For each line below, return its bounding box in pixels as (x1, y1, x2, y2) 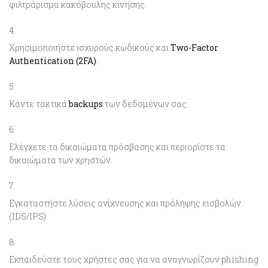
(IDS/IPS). (9, 210, 48, 222)
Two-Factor (170, 41, 218, 53)
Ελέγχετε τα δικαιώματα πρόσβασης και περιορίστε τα (9, 141, 226, 153)
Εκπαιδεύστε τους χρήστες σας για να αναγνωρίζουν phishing (9, 253, 258, 265)
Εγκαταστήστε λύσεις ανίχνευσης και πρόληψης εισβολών (9, 197, 241, 209)
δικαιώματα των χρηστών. (9, 154, 112, 166)
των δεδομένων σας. (103, 98, 188, 109)
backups (69, 98, 103, 109)
